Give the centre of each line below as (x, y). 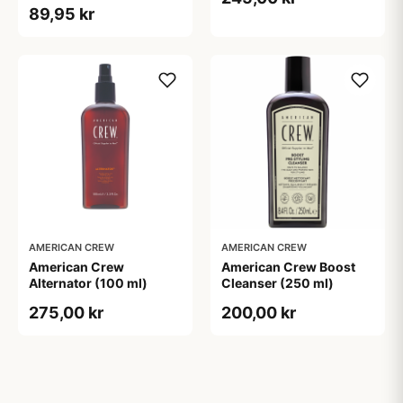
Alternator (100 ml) (88, 283)
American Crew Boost (288, 267)
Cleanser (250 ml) (278, 283)
